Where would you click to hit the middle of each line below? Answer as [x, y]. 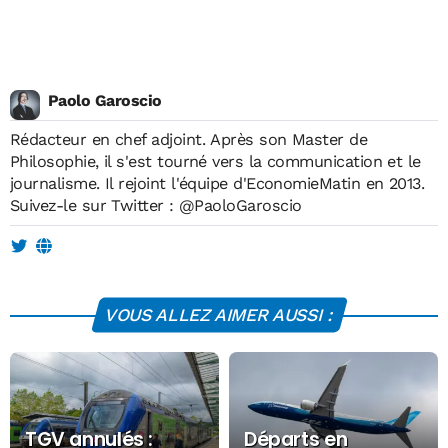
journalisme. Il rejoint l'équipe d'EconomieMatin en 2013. [220, 184]
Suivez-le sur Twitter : [95, 206]
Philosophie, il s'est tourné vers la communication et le [215, 162]
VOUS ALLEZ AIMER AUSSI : [219, 314]
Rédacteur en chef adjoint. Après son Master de [110, 140]
